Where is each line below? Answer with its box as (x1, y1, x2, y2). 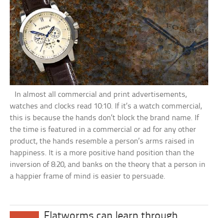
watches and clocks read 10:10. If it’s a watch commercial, (10, 102, 202, 111)
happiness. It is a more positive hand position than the (10, 149, 195, 158)
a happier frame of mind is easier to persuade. (10, 172, 166, 181)
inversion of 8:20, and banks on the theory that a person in (10, 161, 206, 169)
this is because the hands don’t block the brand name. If (10, 114, 200, 123)
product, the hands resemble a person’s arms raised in (10, 137, 195, 146)
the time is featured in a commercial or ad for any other (10, 126, 197, 134)
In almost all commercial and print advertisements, (10, 91, 187, 99)
